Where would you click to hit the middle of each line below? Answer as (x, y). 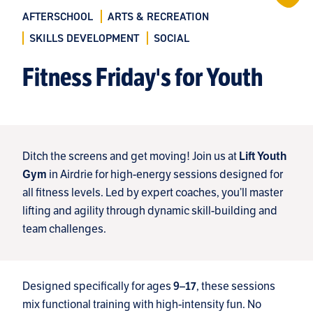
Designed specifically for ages (98, 286)
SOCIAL (172, 38)
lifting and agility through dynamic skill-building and (150, 210)
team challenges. (64, 228)
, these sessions (236, 286)
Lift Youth (263, 156)
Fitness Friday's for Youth (143, 77)
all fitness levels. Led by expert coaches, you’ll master (153, 192)
